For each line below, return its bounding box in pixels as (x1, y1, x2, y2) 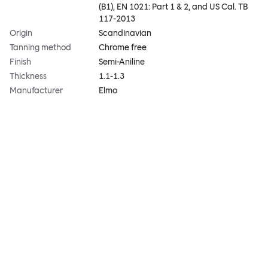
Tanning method (10, 42, 71, 53)
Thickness (10, 71, 47, 82)
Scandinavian (99, 28, 152, 39)
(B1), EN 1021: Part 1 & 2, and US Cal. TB (99, 2, 248, 13)
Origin (10, 28, 32, 39)
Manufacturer (10, 86, 63, 96)
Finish (10, 57, 31, 68)
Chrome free (99, 42, 147, 53)
